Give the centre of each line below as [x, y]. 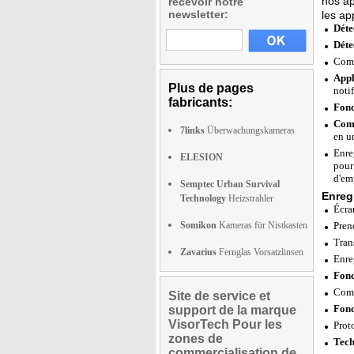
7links [192, 130]
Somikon [198, 225]
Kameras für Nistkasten [262, 225]
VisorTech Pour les [225, 324]
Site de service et [219, 296]
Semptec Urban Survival [230, 184]
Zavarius [198, 252]
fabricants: [200, 102]
